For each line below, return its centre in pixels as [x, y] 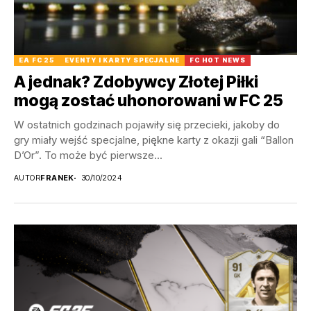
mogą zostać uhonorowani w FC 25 [149, 101]
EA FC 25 [37, 60]
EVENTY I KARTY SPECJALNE [122, 60]
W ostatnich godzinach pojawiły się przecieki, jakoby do [147, 125]
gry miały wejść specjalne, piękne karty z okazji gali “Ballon [154, 140]
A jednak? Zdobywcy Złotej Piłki [136, 82]
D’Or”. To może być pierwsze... [88, 155]
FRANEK [57, 178]
